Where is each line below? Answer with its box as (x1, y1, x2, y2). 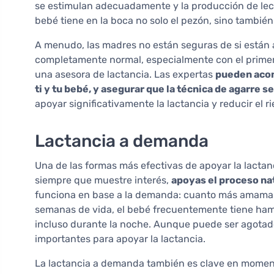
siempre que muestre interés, (35, 174, 171, 187)
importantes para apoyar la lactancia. (35, 233, 206, 245)
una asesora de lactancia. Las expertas (35, 68, 215, 81)
